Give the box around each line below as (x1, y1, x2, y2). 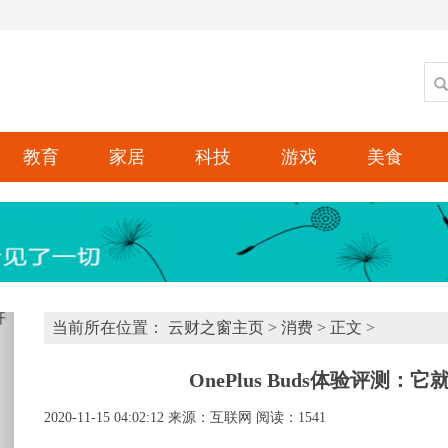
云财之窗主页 (168, 319, 264, 336)
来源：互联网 (168, 410, 252, 425)
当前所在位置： (52, 319, 168, 336)
